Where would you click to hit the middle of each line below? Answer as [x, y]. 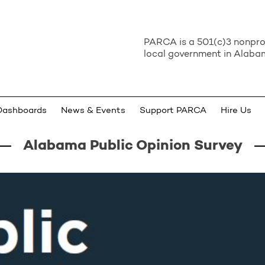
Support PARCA [173, 111]
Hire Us [236, 111]
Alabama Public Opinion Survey [132, 146]
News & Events [93, 111]
